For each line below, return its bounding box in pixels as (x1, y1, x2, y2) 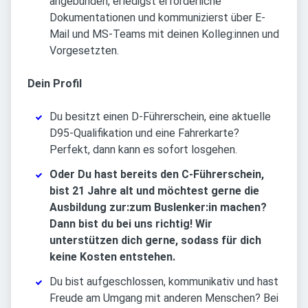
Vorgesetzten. (49, 44, 119, 58)
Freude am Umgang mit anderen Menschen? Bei (49, 291, 278, 305)
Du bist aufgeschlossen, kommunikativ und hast (49, 275, 278, 289)
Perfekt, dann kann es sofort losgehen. (49, 143, 237, 157)
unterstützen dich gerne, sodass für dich (49, 234, 261, 247)
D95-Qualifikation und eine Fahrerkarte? (49, 126, 239, 140)
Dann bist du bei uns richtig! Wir (49, 217, 212, 231)
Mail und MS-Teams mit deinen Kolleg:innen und (49, 27, 279, 41)
